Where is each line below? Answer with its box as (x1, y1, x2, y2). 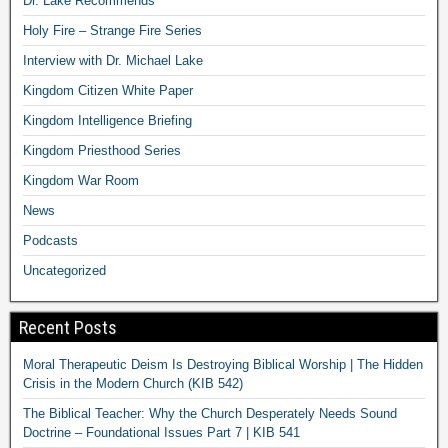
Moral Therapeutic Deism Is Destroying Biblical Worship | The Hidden (23, 356, 423, 372)
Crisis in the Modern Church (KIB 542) (23, 375, 243, 391)
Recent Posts (19, 316, 117, 338)
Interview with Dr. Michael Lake (23, 52, 203, 68)
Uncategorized (23, 262, 106, 278)
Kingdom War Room (23, 172, 139, 188)
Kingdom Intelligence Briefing (23, 112, 192, 128)
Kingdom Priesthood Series (23, 142, 181, 158)
